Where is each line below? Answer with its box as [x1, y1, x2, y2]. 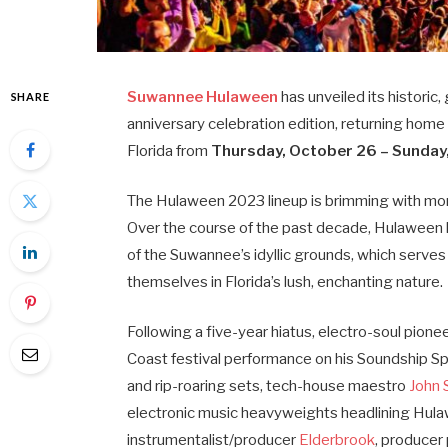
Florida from [127, 141, 212, 160]
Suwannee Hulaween [127, 87, 279, 106]
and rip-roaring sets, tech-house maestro [127, 376, 410, 395]
